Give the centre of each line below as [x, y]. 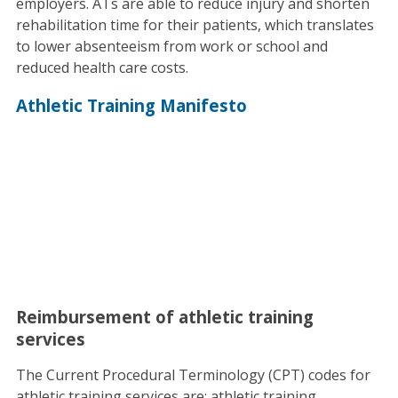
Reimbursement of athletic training [164, 316]
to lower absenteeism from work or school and [171, 46]
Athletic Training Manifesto [131, 106]
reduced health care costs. [102, 67]
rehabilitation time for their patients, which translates [195, 24]
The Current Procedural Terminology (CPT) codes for [193, 374]
